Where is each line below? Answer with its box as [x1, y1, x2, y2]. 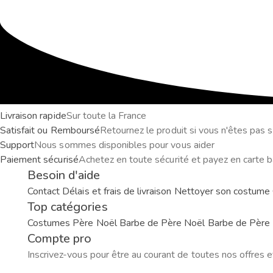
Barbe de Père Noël [119, 216, 205, 230]
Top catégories [27, 198, 108, 215]
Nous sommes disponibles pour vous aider [34, 138, 214, 152]
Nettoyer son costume [174, 184, 271, 198]
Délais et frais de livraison [62, 184, 172, 198]
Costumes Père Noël [27, 216, 117, 230]
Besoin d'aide [27, 166, 101, 183]
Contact [27, 184, 60, 198]
